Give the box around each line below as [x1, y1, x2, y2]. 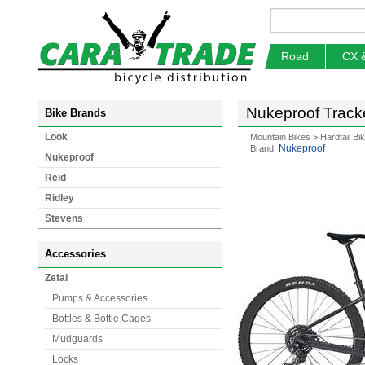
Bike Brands [45, 107, 106, 119]
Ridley [45, 192, 74, 204]
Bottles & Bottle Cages [52, 313, 151, 324]
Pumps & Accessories [52, 292, 147, 304]
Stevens [45, 213, 83, 224]
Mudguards [52, 333, 103, 345]
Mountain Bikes [250, 132, 310, 142]
